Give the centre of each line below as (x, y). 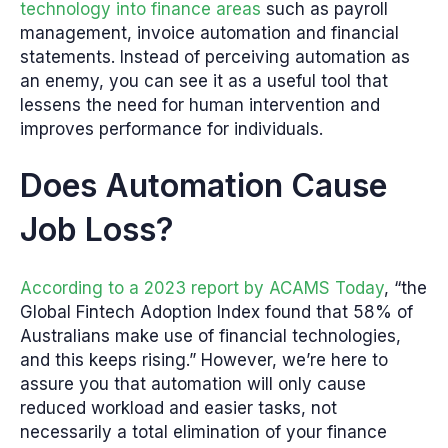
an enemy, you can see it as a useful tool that (204, 80)
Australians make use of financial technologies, (210, 336)
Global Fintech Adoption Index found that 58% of (216, 312)
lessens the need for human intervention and (200, 104)
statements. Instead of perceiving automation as (215, 56)
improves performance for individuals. (171, 128)
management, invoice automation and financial (209, 32)
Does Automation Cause (203, 186)
